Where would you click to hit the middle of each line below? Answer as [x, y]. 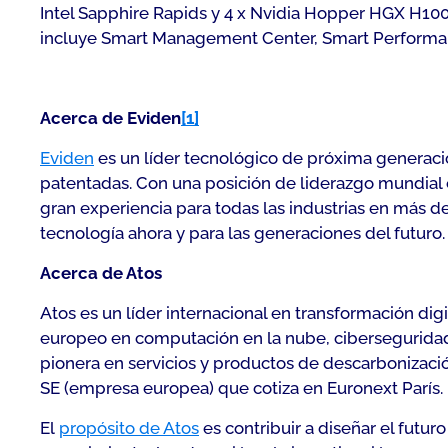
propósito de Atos [129, 428]
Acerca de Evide [105, 118]
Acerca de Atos [101, 273]
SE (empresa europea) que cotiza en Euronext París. [241, 388]
